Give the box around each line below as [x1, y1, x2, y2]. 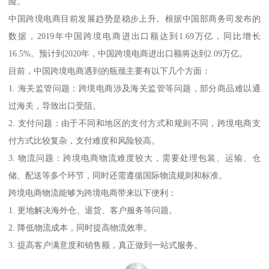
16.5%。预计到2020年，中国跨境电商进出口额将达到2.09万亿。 [8, 48, 248, 58]
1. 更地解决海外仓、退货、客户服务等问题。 [8, 205, 178, 215]
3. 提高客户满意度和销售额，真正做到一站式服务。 [8, 240, 203, 250]
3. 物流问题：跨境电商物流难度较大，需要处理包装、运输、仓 [8, 153, 261, 163]
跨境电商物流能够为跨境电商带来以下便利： [8, 187, 177, 198]
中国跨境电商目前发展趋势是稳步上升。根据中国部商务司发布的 [8, 13, 261, 23]
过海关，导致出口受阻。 [8, 100, 101, 110]
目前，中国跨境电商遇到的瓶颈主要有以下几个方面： [8, 65, 211, 76]
